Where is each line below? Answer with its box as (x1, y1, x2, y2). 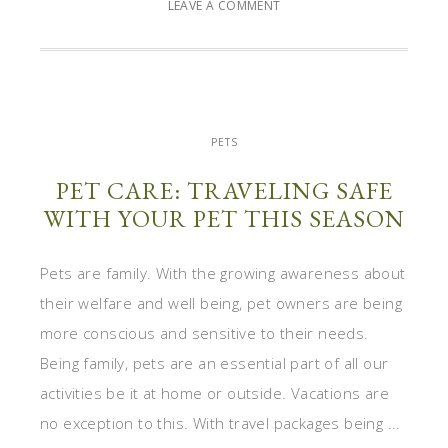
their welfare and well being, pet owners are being (40, 292, 402, 313)
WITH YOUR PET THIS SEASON (43, 202, 405, 234)
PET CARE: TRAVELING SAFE (55, 174, 393, 206)
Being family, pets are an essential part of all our (40, 352, 389, 373)
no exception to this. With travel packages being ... (40, 412, 401, 433)
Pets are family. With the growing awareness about (40, 262, 406, 283)
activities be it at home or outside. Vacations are (40, 382, 389, 403)
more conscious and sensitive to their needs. (40, 322, 369, 343)
